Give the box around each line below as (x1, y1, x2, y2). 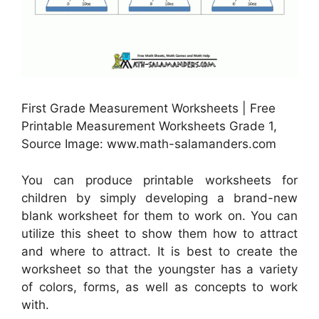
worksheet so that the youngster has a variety (21, 261, 298, 276)
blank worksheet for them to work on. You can (21, 208, 298, 223)
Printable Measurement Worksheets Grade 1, (21, 119, 277, 134)
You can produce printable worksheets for (21, 172, 298, 187)
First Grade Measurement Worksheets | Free (21, 101, 276, 116)
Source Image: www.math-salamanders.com (21, 137, 276, 152)
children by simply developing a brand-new (21, 190, 298, 205)
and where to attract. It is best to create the (21, 244, 298, 258)
